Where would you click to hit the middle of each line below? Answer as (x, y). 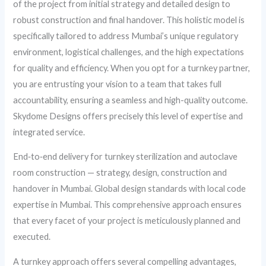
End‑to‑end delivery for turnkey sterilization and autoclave (126, 157)
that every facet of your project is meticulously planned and (127, 221)
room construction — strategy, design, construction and (120, 173)
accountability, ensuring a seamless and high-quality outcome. (131, 100)
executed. (32, 237)
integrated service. (49, 132)
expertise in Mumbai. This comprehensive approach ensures (128, 205)
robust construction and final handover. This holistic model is (129, 20)
